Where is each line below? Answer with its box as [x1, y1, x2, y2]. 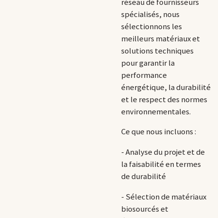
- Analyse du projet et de [121, 146, 205, 157]
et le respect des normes [121, 94, 207, 105]
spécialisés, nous [121, 9, 180, 19]
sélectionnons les [121, 21, 182, 32]
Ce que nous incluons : [121, 127, 196, 137]
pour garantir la [121, 57, 175, 68]
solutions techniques [121, 45, 194, 56]
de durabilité [121, 171, 166, 182]
